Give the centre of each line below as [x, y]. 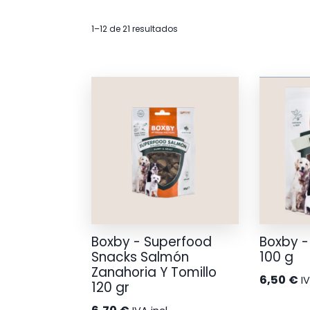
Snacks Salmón [140, 257]
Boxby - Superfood [152, 242]
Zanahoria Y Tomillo [154, 273]
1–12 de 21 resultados [135, 29]
